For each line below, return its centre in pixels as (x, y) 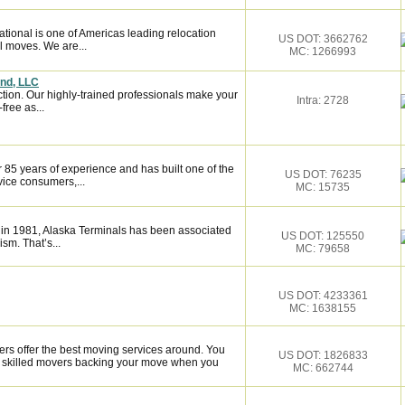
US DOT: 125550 (323, 236)
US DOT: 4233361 (323, 296)
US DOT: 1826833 (323, 355)
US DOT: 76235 (323, 174)
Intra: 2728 (323, 100)
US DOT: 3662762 (323, 39)
